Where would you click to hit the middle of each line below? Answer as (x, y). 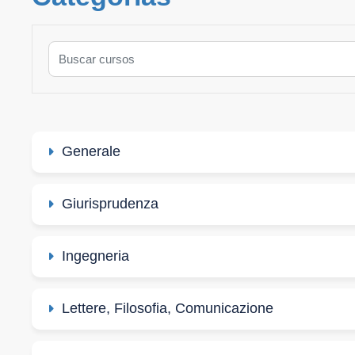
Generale (91, 151)
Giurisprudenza (110, 203)
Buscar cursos (88, 49)
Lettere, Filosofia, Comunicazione (168, 308)
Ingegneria (95, 256)
